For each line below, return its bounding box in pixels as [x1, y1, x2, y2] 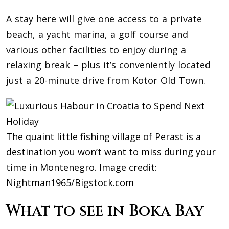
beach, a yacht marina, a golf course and [6, 28, 188, 41]
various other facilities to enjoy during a [6, 43, 186, 56]
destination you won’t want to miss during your [6, 146, 216, 158]
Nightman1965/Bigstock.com [6, 176, 134, 189]
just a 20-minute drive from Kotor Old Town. [6, 74, 205, 87]
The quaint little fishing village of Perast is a [6, 130, 201, 143]
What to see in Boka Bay [6, 201, 204, 222]
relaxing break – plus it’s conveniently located [6, 59, 211, 72]
